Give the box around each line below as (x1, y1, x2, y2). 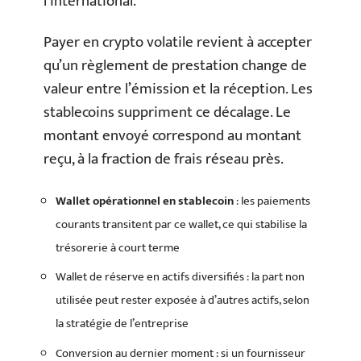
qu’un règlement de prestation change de (44, 53, 307, 79)
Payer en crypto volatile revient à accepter (44, 30, 312, 56)
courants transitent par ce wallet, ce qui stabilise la (56, 214, 307, 234)
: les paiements (234, 190, 310, 211)
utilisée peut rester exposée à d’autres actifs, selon (56, 290, 309, 311)
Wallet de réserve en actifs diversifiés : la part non (56, 267, 305, 288)
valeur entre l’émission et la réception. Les (44, 77, 313, 102)
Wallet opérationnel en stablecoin (56, 190, 234, 211)
